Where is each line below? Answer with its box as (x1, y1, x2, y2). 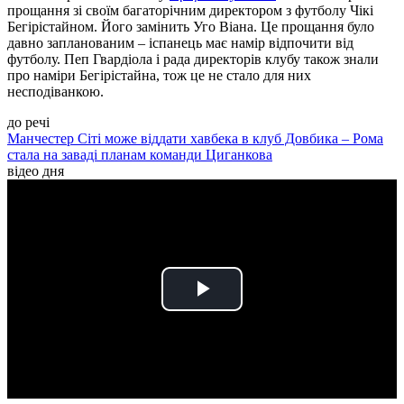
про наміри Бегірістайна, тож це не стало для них (7, 68, 311, 84)
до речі (7, 115, 50, 131)
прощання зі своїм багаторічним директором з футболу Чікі (7, 3, 373, 19)
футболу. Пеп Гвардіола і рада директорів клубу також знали (7, 51, 379, 68)
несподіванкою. (7, 84, 104, 100)
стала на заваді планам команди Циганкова (7, 147, 272, 163)
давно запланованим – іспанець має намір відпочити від (7, 35, 353, 51)
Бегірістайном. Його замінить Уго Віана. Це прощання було (7, 19, 374, 35)
